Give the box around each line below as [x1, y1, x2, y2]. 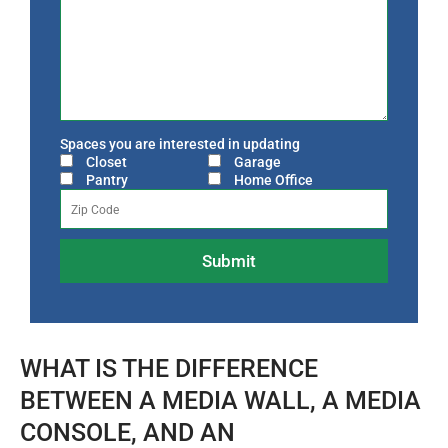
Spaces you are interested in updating [60, 136, 300, 152]
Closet [86, 154, 127, 170]
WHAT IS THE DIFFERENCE [20, 354, 318, 383]
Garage [233, 154, 281, 170]
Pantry [86, 172, 128, 188]
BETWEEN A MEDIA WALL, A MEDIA [20, 386, 421, 415]
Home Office [233, 172, 313, 188]
